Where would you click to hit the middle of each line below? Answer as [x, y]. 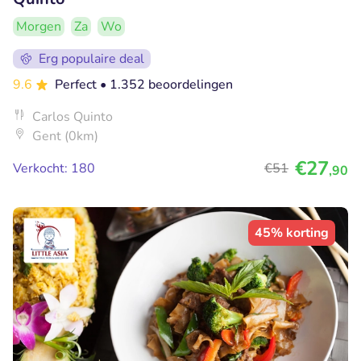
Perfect [77, 85]
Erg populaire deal [91, 59]
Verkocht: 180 [54, 169]
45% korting [292, 233]
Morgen [39, 27]
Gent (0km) [65, 137]
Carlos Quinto [73, 117]
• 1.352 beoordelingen [166, 85]
